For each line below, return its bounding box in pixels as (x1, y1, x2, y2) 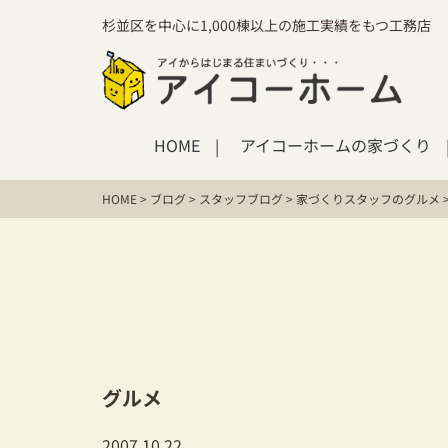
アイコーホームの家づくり (240, 132, 431, 157)
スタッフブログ (199, 190, 283, 207)
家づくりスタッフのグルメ (296, 190, 440, 207)
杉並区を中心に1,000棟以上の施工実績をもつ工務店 (102, 14, 431, 35)
